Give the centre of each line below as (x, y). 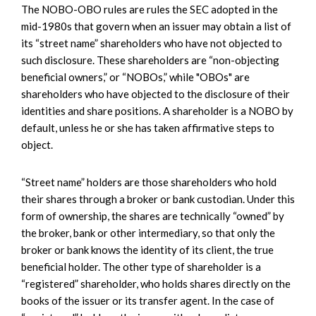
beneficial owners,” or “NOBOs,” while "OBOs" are (135, 77)
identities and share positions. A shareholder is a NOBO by (157, 110)
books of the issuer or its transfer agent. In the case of (148, 300)
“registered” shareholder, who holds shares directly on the (156, 283)
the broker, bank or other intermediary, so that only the (148, 232)
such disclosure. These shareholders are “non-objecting (150, 60)
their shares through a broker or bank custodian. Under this (158, 199)
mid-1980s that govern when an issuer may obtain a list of (156, 26)
